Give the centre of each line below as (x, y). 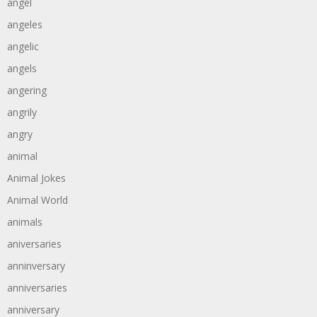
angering (27, 90)
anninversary (36, 266)
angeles (25, 24)
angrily (22, 112)
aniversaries (34, 244)
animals (25, 222)
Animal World (38, 200)
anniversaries (37, 288)
